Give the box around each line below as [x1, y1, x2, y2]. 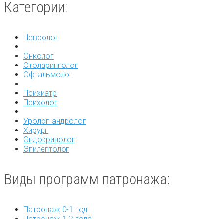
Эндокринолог [23, 134, 75, 144]
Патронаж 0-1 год [23, 204, 88, 214]
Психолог [23, 97, 58, 107]
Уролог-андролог [23, 116, 86, 126]
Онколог [23, 51, 54, 61]
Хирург [23, 125, 48, 135]
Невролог [23, 32, 59, 42]
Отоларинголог [23, 60, 78, 70]
